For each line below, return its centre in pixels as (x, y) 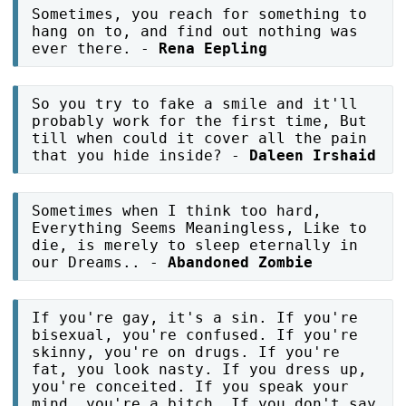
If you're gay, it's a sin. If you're (195, 318)
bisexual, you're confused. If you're (195, 335)
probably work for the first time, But (200, 121)
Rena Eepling (213, 49)
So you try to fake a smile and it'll (195, 104)
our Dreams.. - (100, 263)
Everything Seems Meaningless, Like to (200, 228)
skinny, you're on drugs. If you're (186, 353)
